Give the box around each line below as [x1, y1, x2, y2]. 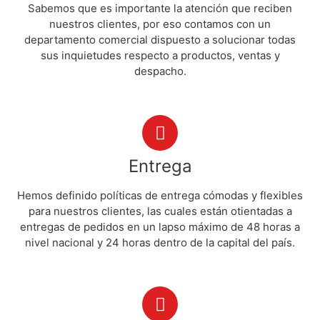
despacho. [134, 64, 186, 78]
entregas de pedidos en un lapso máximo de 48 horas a [20, 220, 300, 234]
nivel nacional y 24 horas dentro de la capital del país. [25, 236, 295, 249]
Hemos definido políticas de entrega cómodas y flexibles [17, 189, 303, 202]
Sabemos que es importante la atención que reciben [28, 1, 292, 15]
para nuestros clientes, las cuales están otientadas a [28, 204, 292, 218]
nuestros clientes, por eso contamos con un [49, 17, 271, 31]
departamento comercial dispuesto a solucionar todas [24, 33, 296, 46]
